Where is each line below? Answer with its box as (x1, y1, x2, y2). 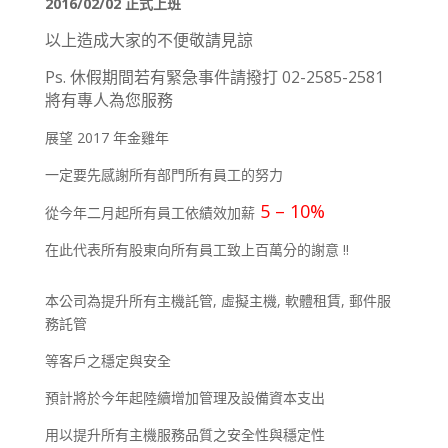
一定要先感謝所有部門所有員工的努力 (44, 165, 283, 185)
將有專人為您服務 (44, 89, 173, 112)
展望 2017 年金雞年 (44, 128, 169, 148)
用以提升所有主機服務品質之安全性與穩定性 (44, 425, 325, 445)
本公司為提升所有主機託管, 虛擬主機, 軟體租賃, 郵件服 (44, 291, 391, 311)
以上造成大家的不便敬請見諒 (44, 29, 253, 52)
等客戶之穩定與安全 (44, 351, 171, 371)
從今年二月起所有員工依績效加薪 (44, 203, 255, 223)
